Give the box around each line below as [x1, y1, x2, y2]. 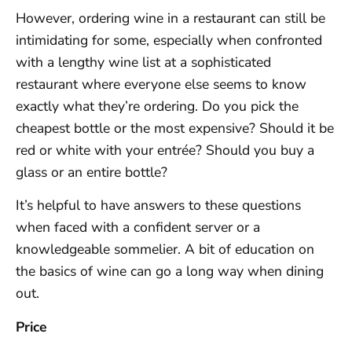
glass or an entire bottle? [16, 162, 167, 181]
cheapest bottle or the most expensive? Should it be [16, 118, 334, 137]
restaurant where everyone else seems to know [16, 74, 306, 93]
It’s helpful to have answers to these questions [16, 196, 301, 215]
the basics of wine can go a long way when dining [16, 262, 324, 281]
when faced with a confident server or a [16, 218, 260, 237]
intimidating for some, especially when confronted [16, 30, 322, 49]
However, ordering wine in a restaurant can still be [16, 8, 325, 27]
